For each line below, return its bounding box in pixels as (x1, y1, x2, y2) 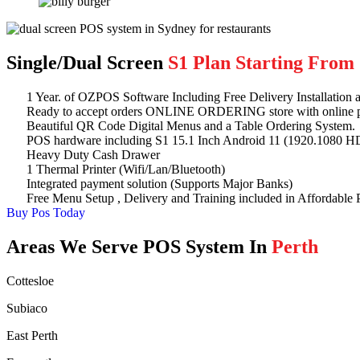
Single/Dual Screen (6, 52, 163, 74)
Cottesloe (6, 273, 54, 288)
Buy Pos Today (6, 205, 85, 219)
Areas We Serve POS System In (6, 235, 272, 257)
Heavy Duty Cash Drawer (27, 147, 160, 162)
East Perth (6, 328, 58, 342)
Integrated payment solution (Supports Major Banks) (27, 176, 292, 190)
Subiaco (6, 301, 47, 315)
